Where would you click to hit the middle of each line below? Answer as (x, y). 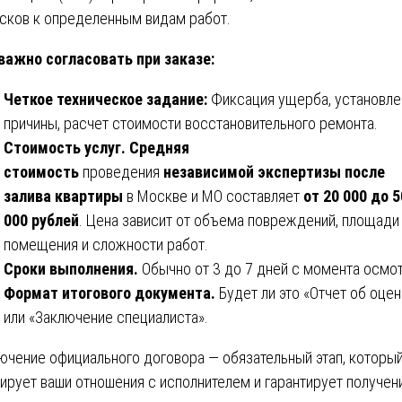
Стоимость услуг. (65, 147)
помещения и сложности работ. (106, 244)
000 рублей (41, 220)
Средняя (159, 147)
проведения (121, 171)
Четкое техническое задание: (105, 99)
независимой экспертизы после (274, 171)
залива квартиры (63, 196)
